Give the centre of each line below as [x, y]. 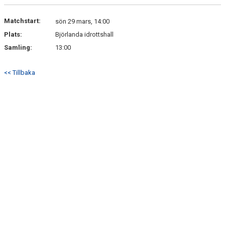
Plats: [13, 34]
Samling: [18, 47]
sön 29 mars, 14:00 [82, 21]
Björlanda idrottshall [84, 34]
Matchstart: [22, 21]
